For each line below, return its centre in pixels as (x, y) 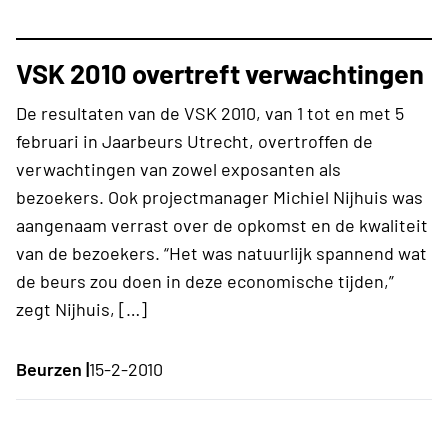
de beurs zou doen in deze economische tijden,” (205, 280)
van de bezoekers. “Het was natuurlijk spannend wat (221, 252)
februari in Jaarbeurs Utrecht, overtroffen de (194, 140)
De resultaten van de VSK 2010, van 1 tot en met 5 (210, 112)
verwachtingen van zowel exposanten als (178, 168)
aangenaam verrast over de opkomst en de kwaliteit (222, 224)
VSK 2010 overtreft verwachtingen (220, 72)
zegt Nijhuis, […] (81, 308)
